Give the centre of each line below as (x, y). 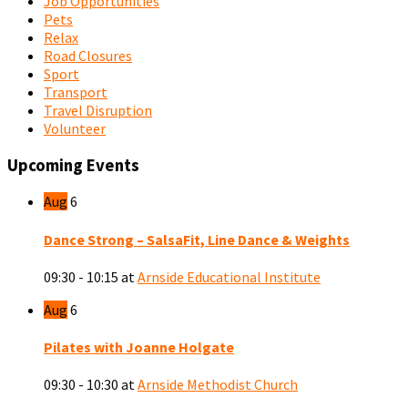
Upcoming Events (73, 165)
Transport (76, 92)
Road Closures (88, 55)
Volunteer (75, 128)
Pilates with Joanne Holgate (139, 347)
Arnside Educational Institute (229, 276)
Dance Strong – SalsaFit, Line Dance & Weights (197, 239)
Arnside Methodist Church (218, 385)
